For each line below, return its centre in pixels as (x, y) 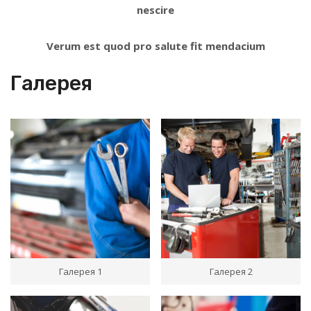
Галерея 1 (80, 271)
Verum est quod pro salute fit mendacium (155, 45)
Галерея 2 (231, 271)
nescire (155, 9)
